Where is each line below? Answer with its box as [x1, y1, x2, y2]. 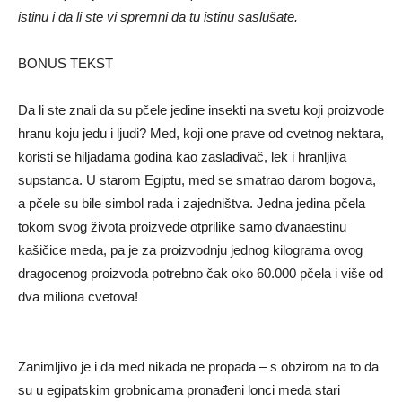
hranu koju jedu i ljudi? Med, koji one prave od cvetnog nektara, [18, 126, 384, 142]
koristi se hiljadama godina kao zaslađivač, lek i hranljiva [18, 149, 346, 165]
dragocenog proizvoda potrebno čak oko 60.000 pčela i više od [18, 266, 383, 282]
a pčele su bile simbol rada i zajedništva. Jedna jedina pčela [18, 196, 365, 212]
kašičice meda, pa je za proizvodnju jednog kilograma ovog [18, 242, 363, 258]
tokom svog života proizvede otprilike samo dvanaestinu [18, 219, 346, 235]
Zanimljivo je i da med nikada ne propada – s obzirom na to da [18, 359, 379, 375]
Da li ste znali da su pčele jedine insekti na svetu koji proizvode [18, 102, 384, 118]
